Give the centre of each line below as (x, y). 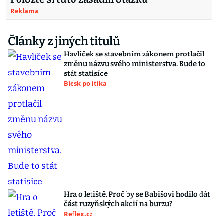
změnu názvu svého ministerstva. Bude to (135, 64)
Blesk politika (85, 83)
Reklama (24, 11)
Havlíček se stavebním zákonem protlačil (134, 54)
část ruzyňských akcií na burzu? (118, 204)
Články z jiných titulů (64, 42)
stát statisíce (86, 74)
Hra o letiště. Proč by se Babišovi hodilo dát (137, 194)
